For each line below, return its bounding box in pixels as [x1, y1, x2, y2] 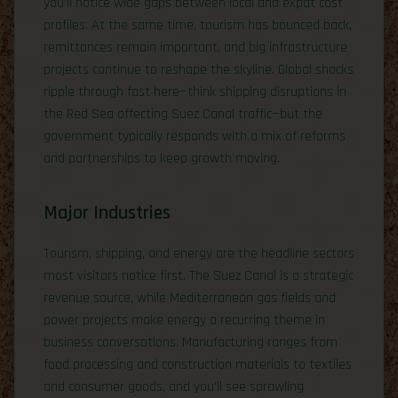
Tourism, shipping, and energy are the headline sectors [44, 243, 354, 263]
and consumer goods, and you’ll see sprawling [44, 377, 304, 396]
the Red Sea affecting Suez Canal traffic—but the [44, 104, 322, 123]
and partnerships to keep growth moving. [44, 148, 280, 168]
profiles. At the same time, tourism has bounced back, [44, 15, 352, 35]
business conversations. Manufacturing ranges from [44, 332, 338, 352]
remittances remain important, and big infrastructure [44, 37, 347, 57]
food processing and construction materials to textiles [44, 354, 352, 374]
